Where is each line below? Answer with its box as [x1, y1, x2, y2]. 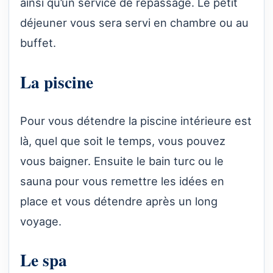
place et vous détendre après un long [20, 194, 218, 208]
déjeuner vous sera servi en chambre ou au [20, 16, 249, 30]
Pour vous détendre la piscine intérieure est [20, 113, 252, 127]
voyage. [20, 214, 62, 228]
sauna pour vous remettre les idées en [20, 174, 224, 188]
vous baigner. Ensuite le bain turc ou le [20, 154, 224, 168]
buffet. [20, 36, 56, 50]
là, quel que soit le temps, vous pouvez [20, 133, 225, 147]
